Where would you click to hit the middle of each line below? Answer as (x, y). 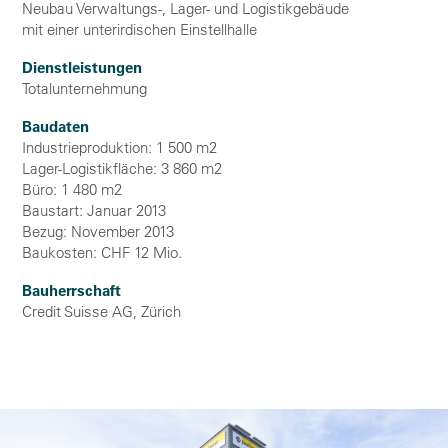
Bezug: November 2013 (98, 231)
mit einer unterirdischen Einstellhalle (139, 29)
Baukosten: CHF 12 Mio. (102, 252)
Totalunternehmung (84, 88)
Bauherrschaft (71, 290)
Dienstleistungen (82, 67)
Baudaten (55, 126)
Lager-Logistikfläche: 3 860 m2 (122, 168)
